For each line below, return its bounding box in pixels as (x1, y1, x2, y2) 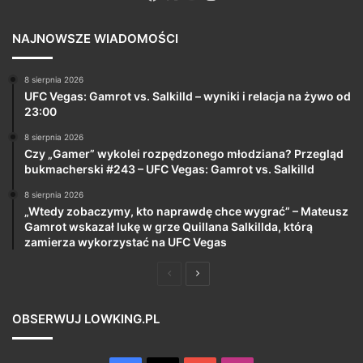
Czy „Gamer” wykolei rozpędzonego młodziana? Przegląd (24, 147, 344, 161)
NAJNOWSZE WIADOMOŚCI (12, 31, 178, 47)
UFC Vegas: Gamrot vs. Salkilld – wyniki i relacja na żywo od (24, 89, 351, 104)
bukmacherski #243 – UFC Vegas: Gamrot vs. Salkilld (24, 162, 314, 177)
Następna (199, 267, 242, 280)
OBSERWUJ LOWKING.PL (12, 311, 160, 327)
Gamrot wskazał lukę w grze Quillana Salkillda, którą (24, 220, 313, 234)
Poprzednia (170, 267, 223, 280)
